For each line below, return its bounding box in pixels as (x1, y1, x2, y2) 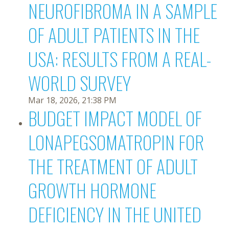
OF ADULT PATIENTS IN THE (28, 21, 200, 48)
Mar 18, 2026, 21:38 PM (28, 95, 117, 106)
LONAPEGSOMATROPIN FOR (28, 128, 204, 155)
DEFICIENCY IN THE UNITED (28, 200, 201, 227)
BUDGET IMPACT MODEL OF (28, 104, 202, 131)
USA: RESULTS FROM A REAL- (28, 45, 211, 72)
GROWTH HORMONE (28, 176, 156, 203)
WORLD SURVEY (28, 69, 131, 96)
